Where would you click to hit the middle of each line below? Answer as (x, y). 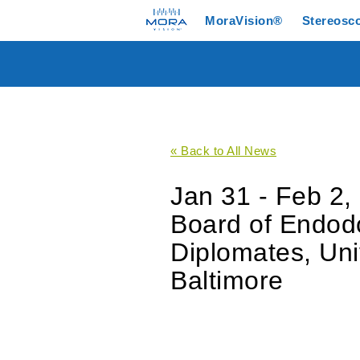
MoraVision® (244, 20)
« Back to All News (223, 151)
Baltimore (227, 280)
